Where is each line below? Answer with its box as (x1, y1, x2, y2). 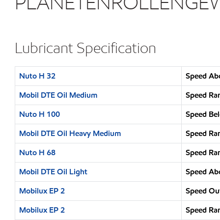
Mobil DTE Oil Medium (19, 90, 97, 100)
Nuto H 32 (19, 71, 55, 81)
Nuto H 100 (19, 109, 60, 119)
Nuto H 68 (19, 147, 55, 158)
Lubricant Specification (15, 38, 156, 57)
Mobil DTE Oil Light (19, 166, 87, 177)
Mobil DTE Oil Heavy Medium (19, 128, 121, 138)
